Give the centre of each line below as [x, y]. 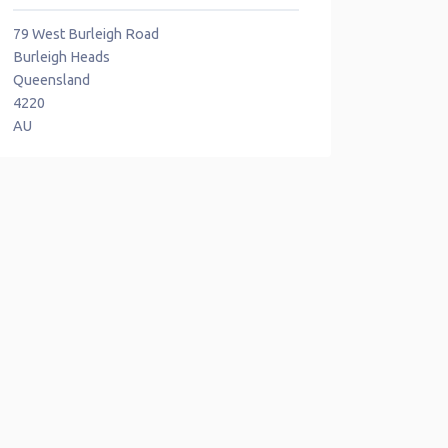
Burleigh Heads [61, 56]
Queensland [51, 79]
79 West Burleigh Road [86, 33]
